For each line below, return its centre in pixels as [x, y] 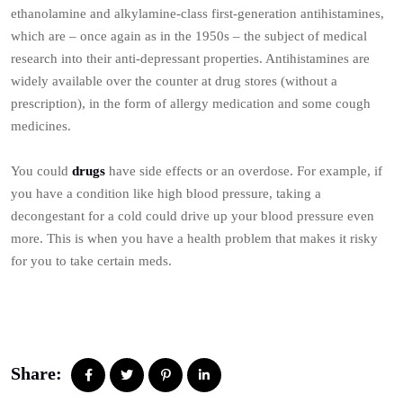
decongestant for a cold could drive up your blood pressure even [193, 216]
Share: [36, 373]
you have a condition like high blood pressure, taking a [166, 193]
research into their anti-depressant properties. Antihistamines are [190, 58]
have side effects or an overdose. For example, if [244, 171]
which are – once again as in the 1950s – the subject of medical [189, 36]
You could [41, 171]
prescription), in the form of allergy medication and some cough [191, 103]
